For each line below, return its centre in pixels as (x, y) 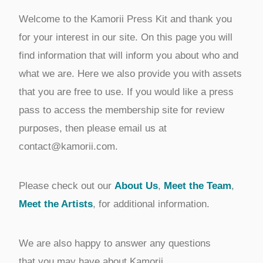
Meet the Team (197, 186)
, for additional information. (151, 204)
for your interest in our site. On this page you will (125, 37)
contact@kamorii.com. (68, 146)
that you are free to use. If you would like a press (126, 92)
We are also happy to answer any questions (114, 243)
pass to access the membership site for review (121, 110)
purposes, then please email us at (92, 128)
